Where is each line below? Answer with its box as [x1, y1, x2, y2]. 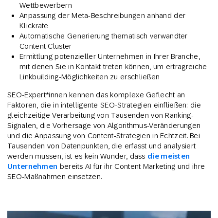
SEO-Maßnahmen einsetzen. [7, 172, 102, 181]
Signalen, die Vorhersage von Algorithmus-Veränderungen [7, 121, 201, 130]
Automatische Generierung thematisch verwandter [19, 32, 188, 40]
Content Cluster [19, 42, 72, 51]
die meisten [147, 152, 190, 161]
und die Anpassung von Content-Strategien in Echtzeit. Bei [7, 131, 200, 140]
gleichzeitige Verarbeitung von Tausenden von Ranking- [7, 111, 194, 120]
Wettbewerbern [19, 1, 72, 10]
